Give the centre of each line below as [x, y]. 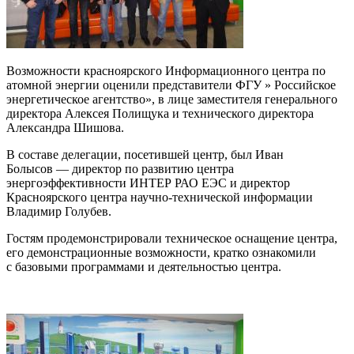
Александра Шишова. [65, 127]
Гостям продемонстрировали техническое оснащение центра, [172, 238]
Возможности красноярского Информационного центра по [166, 70]
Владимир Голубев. [59, 211]
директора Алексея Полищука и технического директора [160, 113]
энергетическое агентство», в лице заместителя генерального [172, 99]
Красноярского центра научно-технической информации [160, 197]
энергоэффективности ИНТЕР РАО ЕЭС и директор [148, 183]
